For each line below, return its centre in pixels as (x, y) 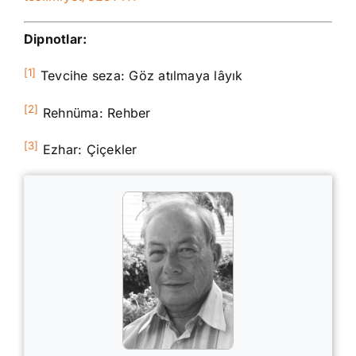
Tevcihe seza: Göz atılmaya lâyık (139, 76)
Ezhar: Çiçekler (88, 150)
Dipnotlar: (56, 39)
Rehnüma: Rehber (95, 113)
